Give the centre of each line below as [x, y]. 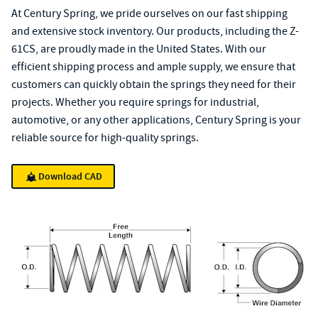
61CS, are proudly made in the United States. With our [139, 49]
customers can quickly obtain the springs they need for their [154, 84]
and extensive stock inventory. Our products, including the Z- [155, 31]
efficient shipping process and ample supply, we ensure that [153, 67]
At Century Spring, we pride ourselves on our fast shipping [149, 13]
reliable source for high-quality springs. [105, 138]
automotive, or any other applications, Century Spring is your [156, 120]
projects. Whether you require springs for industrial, [135, 102]
